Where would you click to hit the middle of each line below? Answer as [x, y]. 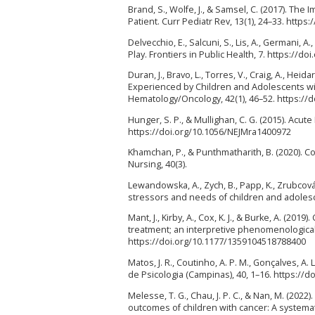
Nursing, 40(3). [157, 165]
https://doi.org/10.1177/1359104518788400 [217, 242]
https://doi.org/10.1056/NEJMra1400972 [210, 131]
